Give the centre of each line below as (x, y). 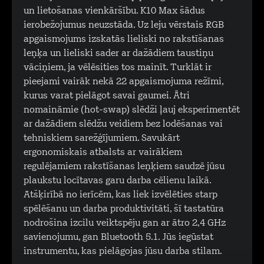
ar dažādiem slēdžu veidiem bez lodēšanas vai (123, 124)
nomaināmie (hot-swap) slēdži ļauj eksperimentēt (132, 110)
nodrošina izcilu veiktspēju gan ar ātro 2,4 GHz (125, 223)
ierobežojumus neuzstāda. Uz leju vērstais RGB (124, 25)
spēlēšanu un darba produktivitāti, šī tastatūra (124, 209)
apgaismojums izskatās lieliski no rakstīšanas (124, 39)
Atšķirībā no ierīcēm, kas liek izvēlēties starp (121, 195)
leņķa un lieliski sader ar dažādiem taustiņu (118, 54)
